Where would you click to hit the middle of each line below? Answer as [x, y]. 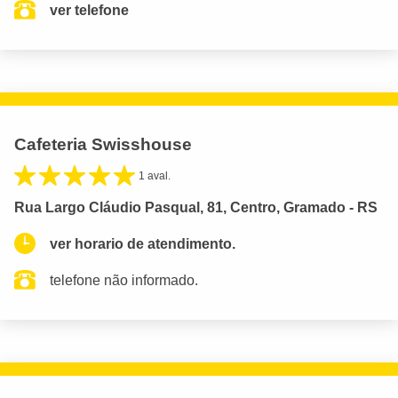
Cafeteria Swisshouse [103, 144]
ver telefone [89, 10]
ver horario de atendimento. [143, 243]
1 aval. [155, 175]
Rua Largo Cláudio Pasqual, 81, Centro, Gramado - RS [196, 207]
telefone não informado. [124, 280]
